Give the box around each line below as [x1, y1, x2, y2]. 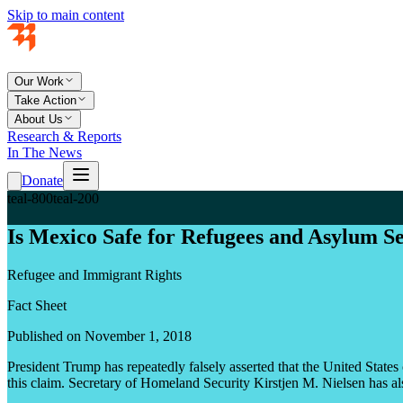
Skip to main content [7, 7, 124, 22]
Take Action [14, 94, 76, 107]
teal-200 [53, 191, 99, 206]
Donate [22, 173, 63, 188]
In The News [7, 145, 82, 160]
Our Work [14, 75, 64, 88]
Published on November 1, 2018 [7, 327, 192, 344]
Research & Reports [7, 129, 121, 144]
